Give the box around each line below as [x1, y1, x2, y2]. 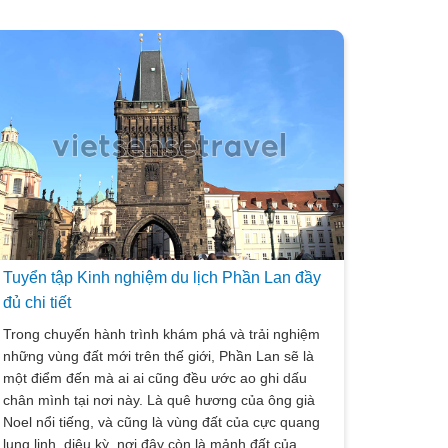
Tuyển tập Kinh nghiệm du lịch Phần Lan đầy [3, 269, 322, 286]
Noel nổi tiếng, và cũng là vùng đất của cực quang [3, 414, 321, 430]
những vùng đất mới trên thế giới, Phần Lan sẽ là [3, 348, 315, 364]
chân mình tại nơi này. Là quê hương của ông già [3, 392, 316, 408]
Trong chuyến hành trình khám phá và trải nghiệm [3, 326, 321, 342]
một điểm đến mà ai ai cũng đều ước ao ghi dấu [3, 370, 308, 386]
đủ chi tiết [3, 294, 72, 311]
